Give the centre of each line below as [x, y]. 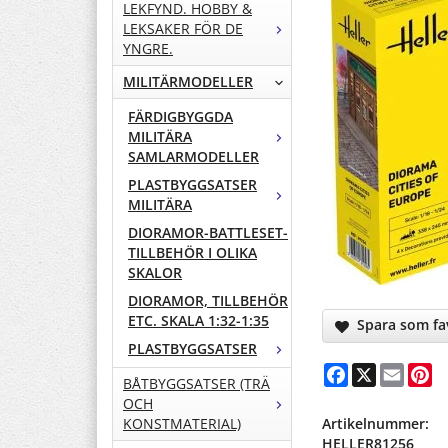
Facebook [380, 370]
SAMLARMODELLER [193, 157]
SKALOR [155, 273]
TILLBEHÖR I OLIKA [192, 253]
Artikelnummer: [375, 423]
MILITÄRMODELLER [188, 82]
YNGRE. [148, 49]
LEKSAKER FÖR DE [183, 29]
